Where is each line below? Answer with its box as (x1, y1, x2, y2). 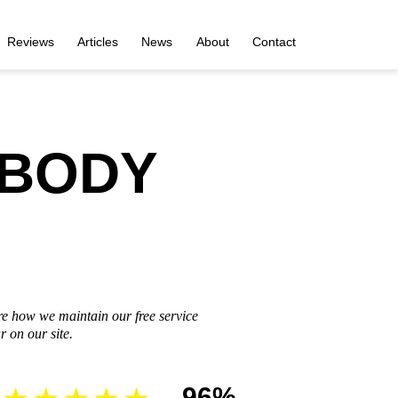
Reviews (6, 34, 54, 49)
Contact (252, 34, 296, 49)
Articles (76, 34, 118, 49)
